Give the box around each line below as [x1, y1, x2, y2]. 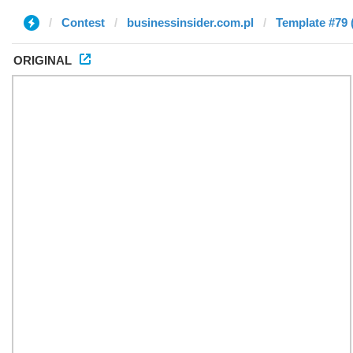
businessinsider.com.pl [127, 16, 254, 29]
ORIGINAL [13, 54, 72, 67]
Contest [61, 16, 105, 29]
